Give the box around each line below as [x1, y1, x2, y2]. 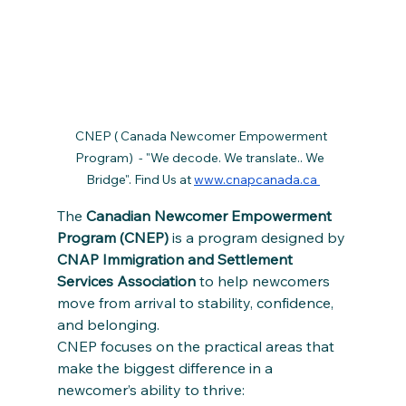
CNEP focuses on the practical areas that [56, 336, 338, 355]
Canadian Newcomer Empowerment [85, 206, 335, 225]
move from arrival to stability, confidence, [56, 293, 337, 312]
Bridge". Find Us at [85, 170, 194, 188]
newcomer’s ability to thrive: [56, 380, 245, 399]
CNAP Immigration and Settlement [56, 249, 296, 268]
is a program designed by [168, 227, 349, 246]
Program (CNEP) [56, 227, 169, 246]
